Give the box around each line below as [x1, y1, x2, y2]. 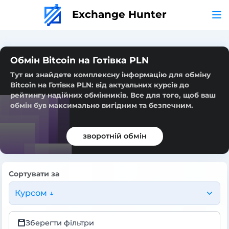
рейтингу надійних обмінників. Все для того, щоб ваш [10, 90, 216, 99]
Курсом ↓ [14, 188, 54, 198]
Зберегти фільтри [26, 218, 94, 227]
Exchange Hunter [68, 8, 167, 20]
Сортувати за [9, 169, 59, 178]
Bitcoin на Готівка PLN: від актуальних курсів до [10, 80, 189, 89]
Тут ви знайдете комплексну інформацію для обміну [10, 70, 211, 79]
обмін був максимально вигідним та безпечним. [10, 101, 193, 109]
